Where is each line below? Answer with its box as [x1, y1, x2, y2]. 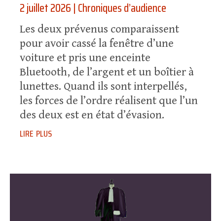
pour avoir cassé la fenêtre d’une [20, 37, 174, 51]
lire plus [20, 122, 52, 143]
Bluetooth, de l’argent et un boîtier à [20, 66, 194, 79]
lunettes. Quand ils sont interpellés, [20, 80, 187, 94]
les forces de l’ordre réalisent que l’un [20, 94, 198, 108]
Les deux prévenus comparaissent [20, 23, 179, 37]
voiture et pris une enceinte [20, 51, 150, 65]
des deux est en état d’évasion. [20, 109, 164, 122]
